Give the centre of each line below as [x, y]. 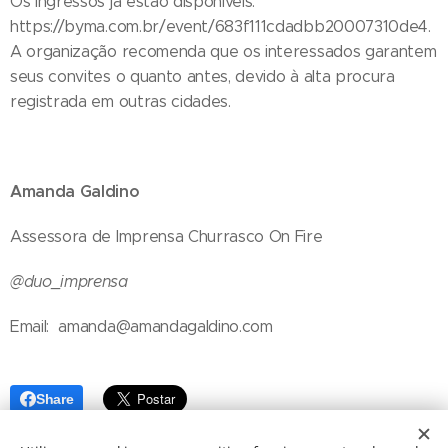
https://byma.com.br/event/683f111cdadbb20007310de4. [220, 27]
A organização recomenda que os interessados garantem [223, 52]
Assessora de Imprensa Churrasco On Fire [166, 237]
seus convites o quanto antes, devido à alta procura [202, 77]
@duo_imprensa [69, 282]
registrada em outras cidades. [120, 102]
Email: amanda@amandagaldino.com [141, 327]
